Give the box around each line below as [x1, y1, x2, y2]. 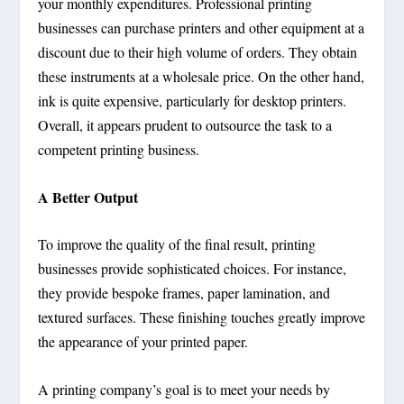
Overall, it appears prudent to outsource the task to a [38, 115, 333, 135]
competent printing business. [38, 140, 200, 160]
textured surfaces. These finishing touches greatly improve [38, 308, 366, 327]
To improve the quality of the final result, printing [38, 234, 317, 254]
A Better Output [38, 186, 139, 207]
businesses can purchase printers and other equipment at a [38, 18, 365, 38]
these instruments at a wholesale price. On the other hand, [38, 67, 365, 87]
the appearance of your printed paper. [38, 332, 249, 352]
